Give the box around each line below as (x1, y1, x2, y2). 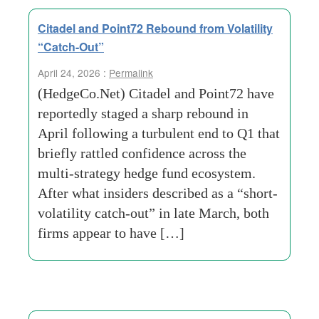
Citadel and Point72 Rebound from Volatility (38, 20, 273, 36)
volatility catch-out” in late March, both (38, 205, 269, 221)
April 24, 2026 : (38, 66, 109, 80)
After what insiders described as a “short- (38, 185, 278, 201)
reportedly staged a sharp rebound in (38, 105, 249, 121)
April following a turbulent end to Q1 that (38, 125, 280, 141)
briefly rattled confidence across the (38, 145, 246, 161)
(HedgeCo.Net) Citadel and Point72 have (38, 85, 274, 101)
